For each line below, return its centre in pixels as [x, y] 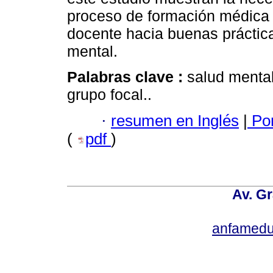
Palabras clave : [127, 77]
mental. [92, 51]
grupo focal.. [109, 95]
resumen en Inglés [175, 120]
